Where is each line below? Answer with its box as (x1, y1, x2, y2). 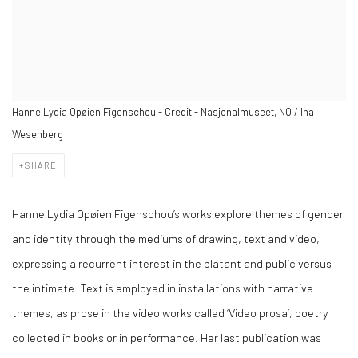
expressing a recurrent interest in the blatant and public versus (12, 255, 332, 270)
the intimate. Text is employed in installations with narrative (12, 280, 313, 295)
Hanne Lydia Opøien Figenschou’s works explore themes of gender (12, 205, 344, 221)
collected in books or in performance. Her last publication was (12, 329, 321, 344)
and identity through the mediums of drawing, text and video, (12, 230, 320, 245)
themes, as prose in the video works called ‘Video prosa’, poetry (12, 304, 328, 320)
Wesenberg (12, 127, 63, 141)
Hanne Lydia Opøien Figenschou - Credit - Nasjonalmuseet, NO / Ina (12, 105, 314, 118)
